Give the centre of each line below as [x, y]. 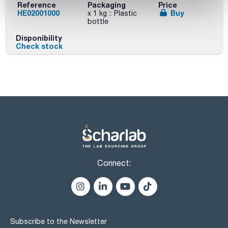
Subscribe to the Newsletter [59, 221]
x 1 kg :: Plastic [112, 13]
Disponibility [39, 38]
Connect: [114, 163]
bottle [98, 21]
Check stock [39, 46]
